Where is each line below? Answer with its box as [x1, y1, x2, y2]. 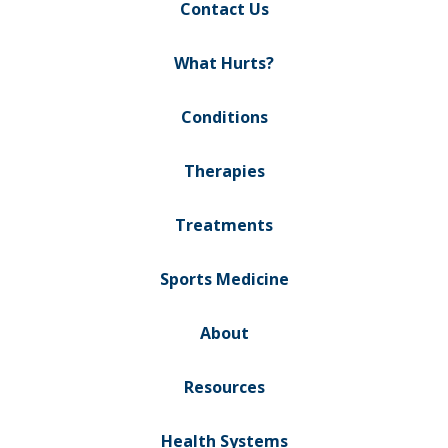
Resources [183, 375, 265, 398]
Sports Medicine [159, 267, 289, 290]
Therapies [183, 159, 265, 182]
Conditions [180, 105, 268, 128]
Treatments [175, 213, 273, 236]
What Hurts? [174, 51, 274, 74]
